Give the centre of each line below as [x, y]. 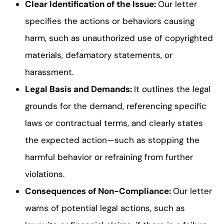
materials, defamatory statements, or [99, 55]
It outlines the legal [172, 89]
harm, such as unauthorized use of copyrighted [119, 38]
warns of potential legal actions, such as [105, 208]
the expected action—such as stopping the [112, 140]
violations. [45, 174]
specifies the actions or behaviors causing [110, 21]
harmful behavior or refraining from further [109, 157]
